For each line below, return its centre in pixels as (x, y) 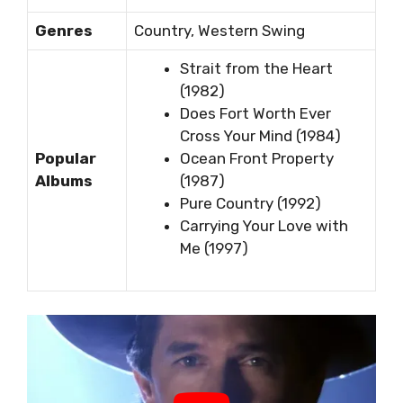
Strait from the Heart (256, 69)
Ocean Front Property (257, 159)
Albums (64, 181)
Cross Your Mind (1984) (260, 136)
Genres (64, 31)
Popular (66, 159)
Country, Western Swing (219, 31)
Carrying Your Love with (264, 226)
